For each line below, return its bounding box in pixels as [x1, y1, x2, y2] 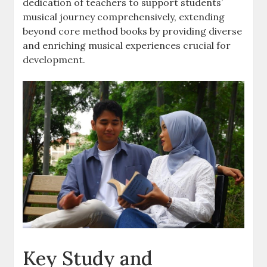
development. [23, 53, 86, 66]
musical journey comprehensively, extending [23, 10, 225, 23]
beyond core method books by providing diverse [23, 24, 243, 37]
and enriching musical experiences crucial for [23, 39, 231, 51]
